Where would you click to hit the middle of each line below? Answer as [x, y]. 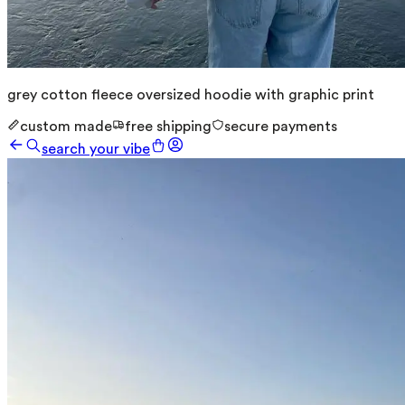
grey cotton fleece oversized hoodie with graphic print [191, 94]
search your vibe [96, 149]
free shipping [168, 126]
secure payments [281, 126]
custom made [66, 126]
